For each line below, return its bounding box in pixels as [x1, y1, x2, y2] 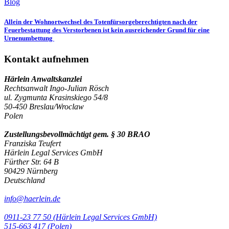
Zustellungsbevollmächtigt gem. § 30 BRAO [4, 129, 150, 139]
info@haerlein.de [4, 194, 60, 203]
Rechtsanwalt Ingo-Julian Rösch [4, 83, 109, 93]
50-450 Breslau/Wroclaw [4, 102, 84, 111]
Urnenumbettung [4, 34, 54, 42]
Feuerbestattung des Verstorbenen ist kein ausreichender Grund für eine [4, 26, 210, 34]
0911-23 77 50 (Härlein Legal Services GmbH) [4, 212, 157, 221]
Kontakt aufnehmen [4, 54, 89, 65]
